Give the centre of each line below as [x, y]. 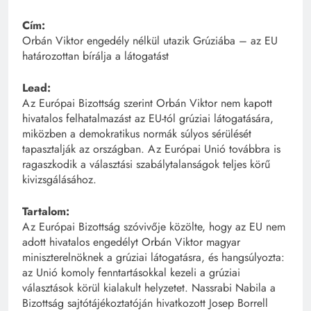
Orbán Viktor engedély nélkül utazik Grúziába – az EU [150, 41]
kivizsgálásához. [59, 180]
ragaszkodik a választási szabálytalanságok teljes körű [146, 165]
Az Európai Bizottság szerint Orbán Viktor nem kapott [147, 103]
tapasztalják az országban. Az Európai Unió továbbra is [151, 149]
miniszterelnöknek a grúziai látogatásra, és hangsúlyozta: [153, 258]
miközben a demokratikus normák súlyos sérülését [137, 134]
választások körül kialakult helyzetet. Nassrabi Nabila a [149, 288]
